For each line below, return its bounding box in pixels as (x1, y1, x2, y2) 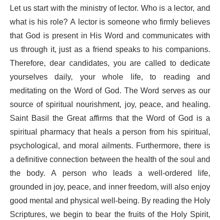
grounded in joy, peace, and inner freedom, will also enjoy (10, 178, 210, 195)
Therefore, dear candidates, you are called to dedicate (10, 55, 210, 72)
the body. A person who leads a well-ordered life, (10, 165, 210, 182)
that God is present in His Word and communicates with (10, 27, 210, 44)
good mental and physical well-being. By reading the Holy (10, 192, 210, 209)
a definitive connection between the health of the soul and (10, 151, 210, 168)
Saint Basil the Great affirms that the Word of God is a (10, 110, 210, 127)
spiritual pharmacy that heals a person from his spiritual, (10, 123, 210, 140)
